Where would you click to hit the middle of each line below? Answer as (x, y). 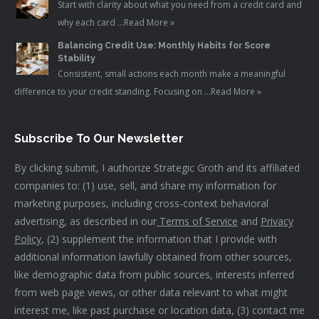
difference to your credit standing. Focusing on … (113, 92)
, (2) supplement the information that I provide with (159, 239)
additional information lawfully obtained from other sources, (153, 257)
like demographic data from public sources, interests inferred (154, 275)
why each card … (91, 23)
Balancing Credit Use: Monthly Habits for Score (164, 46)
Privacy (277, 221)
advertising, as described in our (85, 221)
